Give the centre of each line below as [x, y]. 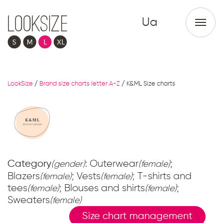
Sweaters [29, 200]
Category [29, 164]
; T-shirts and [162, 176]
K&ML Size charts [151, 84]
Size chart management [137, 217]
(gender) [68, 165]
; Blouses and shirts [102, 188]
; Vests [86, 176]
